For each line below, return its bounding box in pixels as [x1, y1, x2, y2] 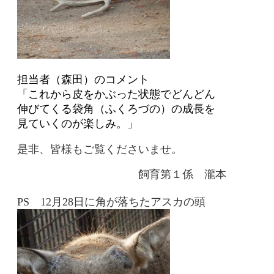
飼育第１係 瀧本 [17, 168, 226, 180]
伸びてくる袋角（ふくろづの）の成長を [17, 102, 215, 115]
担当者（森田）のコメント [17, 73, 149, 86]
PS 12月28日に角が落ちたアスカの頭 [17, 195, 206, 208]
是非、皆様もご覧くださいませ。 [17, 143, 182, 155]
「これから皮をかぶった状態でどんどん [17, 87, 215, 100]
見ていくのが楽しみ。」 [17, 117, 138, 130]
